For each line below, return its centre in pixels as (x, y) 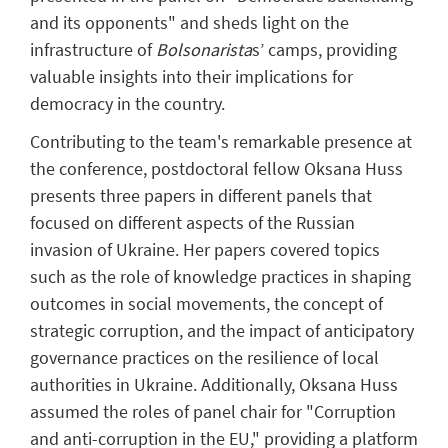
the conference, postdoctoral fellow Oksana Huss (216, 168)
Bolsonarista (204, 49)
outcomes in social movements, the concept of (206, 303)
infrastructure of (93, 49)
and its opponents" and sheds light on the (189, 22)
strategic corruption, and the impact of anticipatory (222, 330)
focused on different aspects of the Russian (192, 222)
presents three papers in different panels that (201, 195)
